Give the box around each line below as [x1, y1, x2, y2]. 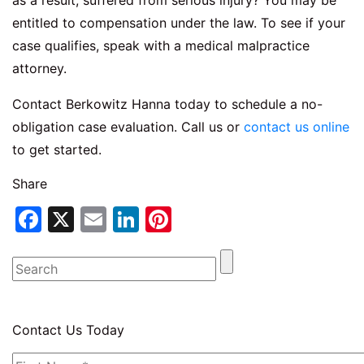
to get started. [12, 141, 102, 158]
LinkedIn [139, 203, 242, 236]
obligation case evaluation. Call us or [12, 119, 244, 136]
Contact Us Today [12, 322, 124, 339]
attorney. [12, 60, 67, 77]
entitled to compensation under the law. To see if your [12, 15, 345, 32]
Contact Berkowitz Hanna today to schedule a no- [12, 96, 323, 113]
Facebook [41, 203, 162, 236]
